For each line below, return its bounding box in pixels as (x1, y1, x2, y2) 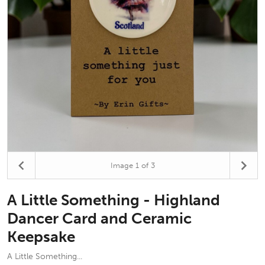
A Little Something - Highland (7, 191, 220, 209)
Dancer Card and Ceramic (7, 209, 192, 228)
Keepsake (7, 228, 75, 246)
